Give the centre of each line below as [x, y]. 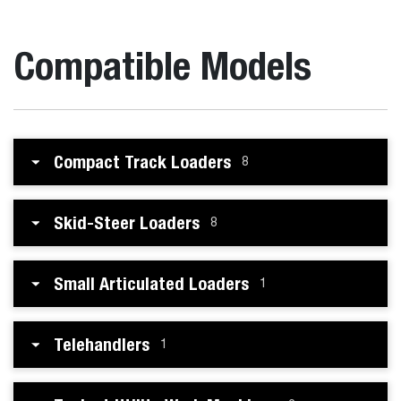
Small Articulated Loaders [151, 283]
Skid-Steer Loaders [127, 222]
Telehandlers [102, 344]
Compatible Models [162, 65]
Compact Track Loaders [142, 162]
